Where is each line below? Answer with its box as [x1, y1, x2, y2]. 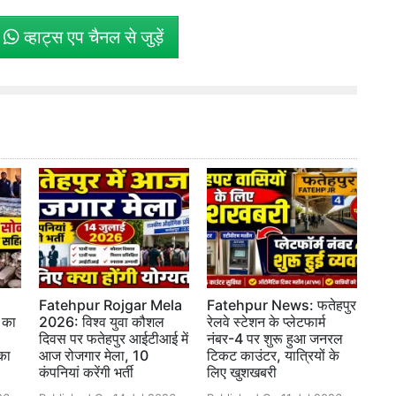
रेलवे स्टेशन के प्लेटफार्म [207, 313, 325, 331]
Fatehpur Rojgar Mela [39, 296, 182, 315]
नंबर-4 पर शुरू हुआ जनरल [207, 330, 343, 348]
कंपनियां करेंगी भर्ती [39, 363, 133, 382]
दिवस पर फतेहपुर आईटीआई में [39, 330, 188, 348]
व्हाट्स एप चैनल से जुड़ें [19, 27, 164, 49]
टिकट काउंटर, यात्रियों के [207, 346, 339, 365]
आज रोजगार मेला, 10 [39, 346, 148, 365]
